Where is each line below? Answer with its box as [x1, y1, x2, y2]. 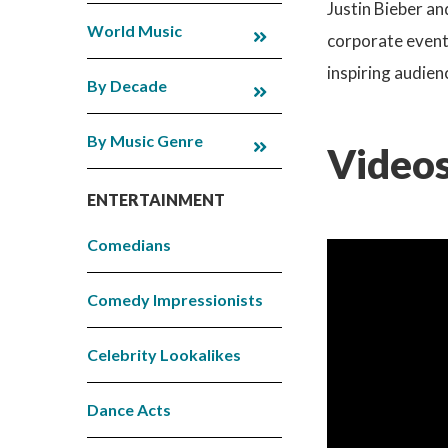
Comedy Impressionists [87, 289, 263, 309]
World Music [87, 20, 182, 40]
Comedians [87, 234, 171, 254]
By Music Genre [87, 130, 203, 150]
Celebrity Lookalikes [87, 344, 241, 364]
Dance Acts [87, 399, 171, 419]
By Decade [87, 75, 167, 95]
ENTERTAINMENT [87, 189, 225, 209]
